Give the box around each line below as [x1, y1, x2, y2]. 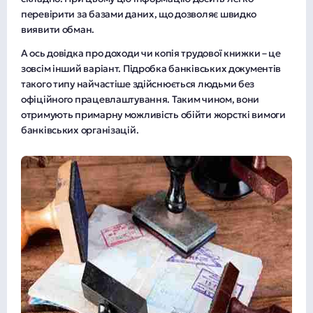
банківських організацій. [21, 124, 139, 137]
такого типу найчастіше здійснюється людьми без [21, 78, 255, 91]
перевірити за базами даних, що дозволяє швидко [21, 8, 257, 21]
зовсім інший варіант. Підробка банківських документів [21, 62, 282, 75]
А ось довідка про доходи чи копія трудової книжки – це [21, 47, 281, 60]
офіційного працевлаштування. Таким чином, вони [21, 93, 260, 106]
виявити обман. [21, 23, 95, 36]
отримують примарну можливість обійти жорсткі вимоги [21, 108, 286, 122]
